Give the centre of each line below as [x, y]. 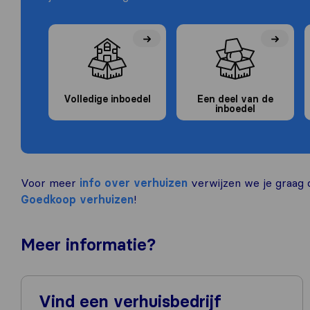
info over [105, 183]
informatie [106, 245]
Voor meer [50, 183]
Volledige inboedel [107, 99]
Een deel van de [235, 99]
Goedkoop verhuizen [77, 200]
